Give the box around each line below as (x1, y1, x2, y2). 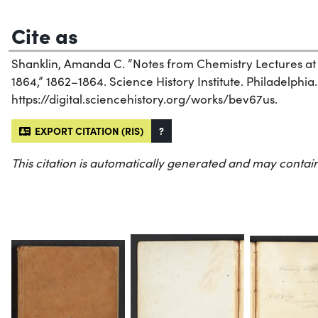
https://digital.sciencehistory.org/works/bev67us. (11, 90, 278, 107)
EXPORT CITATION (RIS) (31, 123, 143, 138)
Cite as (11, 20, 78, 49)
